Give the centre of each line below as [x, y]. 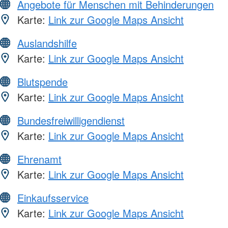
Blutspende [42, 82]
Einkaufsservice [53, 198]
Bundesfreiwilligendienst [71, 121]
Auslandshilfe [47, 43]
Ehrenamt [39, 159]
